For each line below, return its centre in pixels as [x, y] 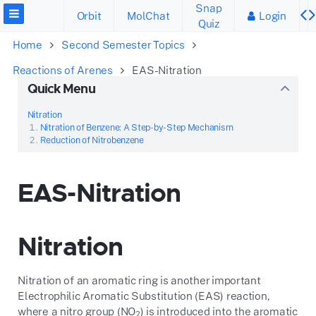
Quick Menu [61, 89]
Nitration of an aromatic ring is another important [139, 280]
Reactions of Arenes [63, 70]
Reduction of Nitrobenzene [92, 140]
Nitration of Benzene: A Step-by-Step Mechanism [136, 127]
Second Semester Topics [123, 44]
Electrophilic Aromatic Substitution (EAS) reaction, [144, 296]
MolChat [148, 16]
